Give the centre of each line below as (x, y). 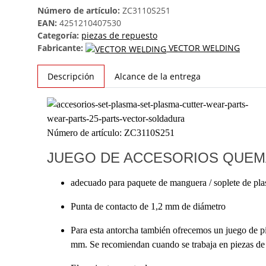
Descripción (71, 76)
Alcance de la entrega (158, 76)
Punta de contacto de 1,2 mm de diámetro (148, 206)
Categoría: (59, 35)
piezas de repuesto (119, 35)
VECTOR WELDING (204, 47)
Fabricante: (60, 47)
